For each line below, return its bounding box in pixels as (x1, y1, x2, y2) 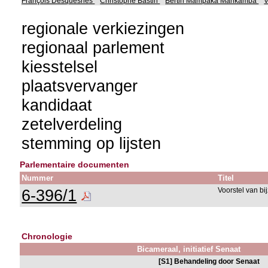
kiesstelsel (22, 57, 98, 76)
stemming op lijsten (22, 134, 162, 153)
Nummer (22, 173, 54, 182)
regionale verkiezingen (22, 19, 185, 38)
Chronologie (22, 232, 73, 241)
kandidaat (22, 96, 93, 114)
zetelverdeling (22, 115, 123, 133)
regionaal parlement (22, 38, 165, 57)
